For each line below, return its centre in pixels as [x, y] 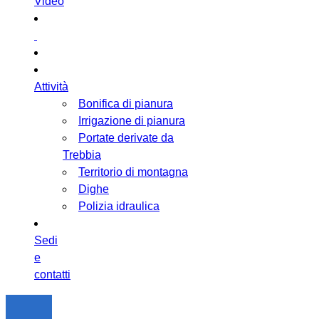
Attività [51, 87]
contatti [52, 275]
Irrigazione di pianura [132, 121]
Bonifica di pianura [126, 104]
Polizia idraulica [119, 206]
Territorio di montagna [133, 172]
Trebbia [82, 155]
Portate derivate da [126, 138]
